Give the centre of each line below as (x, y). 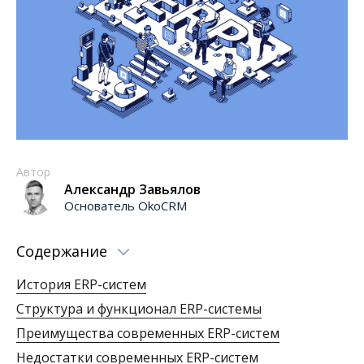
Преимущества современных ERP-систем (148, 334)
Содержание (62, 251)
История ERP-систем (81, 285)
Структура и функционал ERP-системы (139, 309)
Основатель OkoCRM (126, 206)
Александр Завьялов (132, 190)
